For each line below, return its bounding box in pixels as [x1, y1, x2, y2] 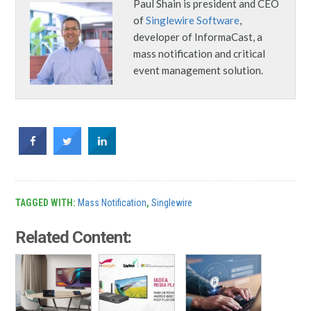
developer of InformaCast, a [133, 30, 263, 43]
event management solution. [133, 63, 264, 76]
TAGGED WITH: [15, 196, 78, 208]
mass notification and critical [133, 47, 266, 60]
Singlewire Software [146, 13, 240, 26]
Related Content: [15, 227, 132, 247]
